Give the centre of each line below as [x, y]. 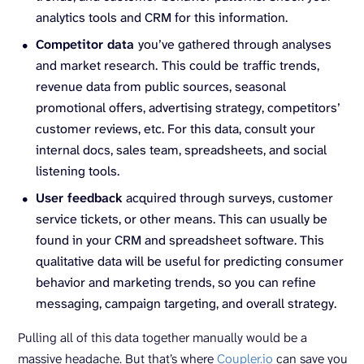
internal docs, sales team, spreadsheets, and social [181, 150]
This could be [200, 65]
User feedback [79, 198]
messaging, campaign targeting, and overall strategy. [186, 303]
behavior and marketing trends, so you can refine [176, 282]
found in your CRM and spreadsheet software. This [180, 240]
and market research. [97, 65]
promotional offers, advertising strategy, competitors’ [188, 108]
